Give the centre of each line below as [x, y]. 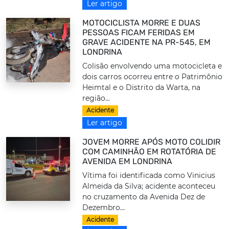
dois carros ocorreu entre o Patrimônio [153, 77]
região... [96, 98]
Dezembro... [104, 207]
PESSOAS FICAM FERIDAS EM [139, 33]
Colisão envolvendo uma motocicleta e [152, 66]
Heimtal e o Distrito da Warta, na [142, 88]
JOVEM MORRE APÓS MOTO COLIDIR [152, 142]
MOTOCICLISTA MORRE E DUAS [142, 23]
